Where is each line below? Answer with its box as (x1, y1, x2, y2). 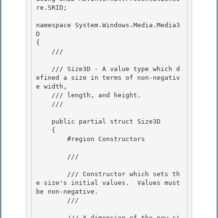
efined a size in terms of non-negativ (36, 74, 180, 82)
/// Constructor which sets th (36, 170, 67, 178)
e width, (36, 83, 71, 91)
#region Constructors (36, 135, 67, 143)
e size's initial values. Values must (36, 179, 180, 187)
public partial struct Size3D (36, 118, 52, 126)
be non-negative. (36, 188, 98, 196)
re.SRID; (36, 4, 71, 12)
